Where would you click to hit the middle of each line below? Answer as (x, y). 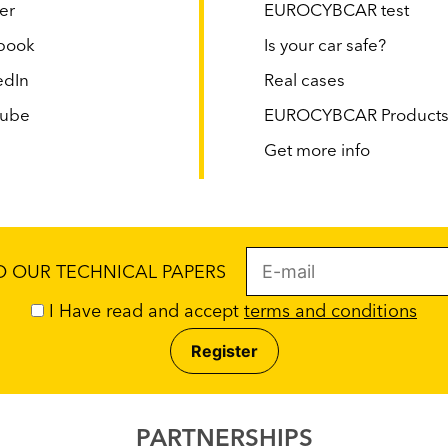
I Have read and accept (144, 312)
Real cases (304, 82)
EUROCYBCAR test (336, 12)
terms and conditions (330, 312)
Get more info (317, 152)
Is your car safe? (325, 47)
